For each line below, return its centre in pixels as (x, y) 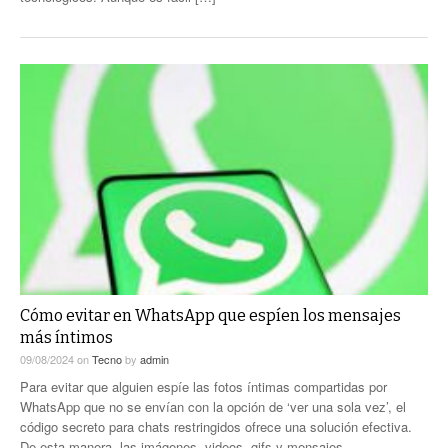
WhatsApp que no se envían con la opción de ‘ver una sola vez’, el (213, 406)
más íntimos (66, 337)
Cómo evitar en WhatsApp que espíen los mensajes (210, 315)
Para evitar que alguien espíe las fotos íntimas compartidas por (203, 386)
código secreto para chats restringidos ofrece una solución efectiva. (216, 426)
